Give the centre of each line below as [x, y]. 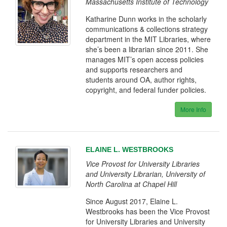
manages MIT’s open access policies [145, 59]
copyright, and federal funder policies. [146, 90]
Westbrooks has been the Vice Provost [148, 211]
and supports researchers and [134, 69]
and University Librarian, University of [146, 174]
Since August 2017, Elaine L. [132, 201]
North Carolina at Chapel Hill [131, 184]
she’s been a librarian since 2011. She [147, 49]
